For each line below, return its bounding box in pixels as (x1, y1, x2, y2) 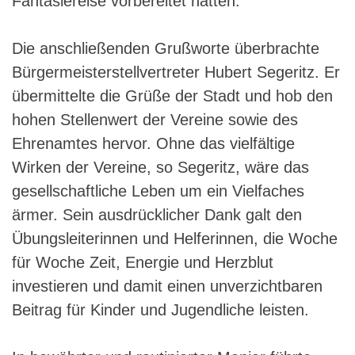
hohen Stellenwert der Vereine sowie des (12, 110, 298, 128)
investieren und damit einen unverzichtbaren (12, 277, 323, 295)
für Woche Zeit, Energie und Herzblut (12, 253, 273, 271)
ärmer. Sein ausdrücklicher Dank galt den (12, 205, 302, 223)
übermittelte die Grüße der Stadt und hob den (12, 86, 333, 105)
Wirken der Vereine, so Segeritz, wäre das (12, 158, 309, 176)
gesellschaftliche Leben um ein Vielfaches (12, 181, 304, 200)
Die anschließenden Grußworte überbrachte (12, 39, 319, 57)
